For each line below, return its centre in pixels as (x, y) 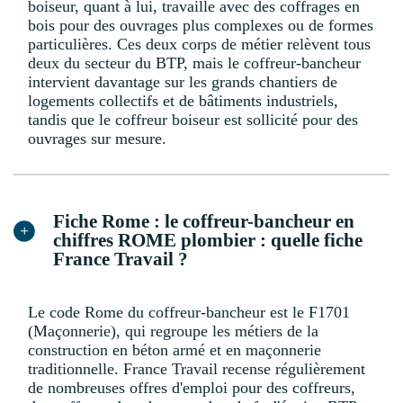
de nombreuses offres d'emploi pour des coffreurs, (192, 388)
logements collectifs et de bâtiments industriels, (183, 101)
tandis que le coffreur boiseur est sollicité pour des (193, 120)
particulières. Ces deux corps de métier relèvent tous (199, 45)
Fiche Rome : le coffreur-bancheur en (204, 222)
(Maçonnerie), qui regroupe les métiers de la (173, 331)
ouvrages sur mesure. (97, 139)
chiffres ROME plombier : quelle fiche (208, 241)
